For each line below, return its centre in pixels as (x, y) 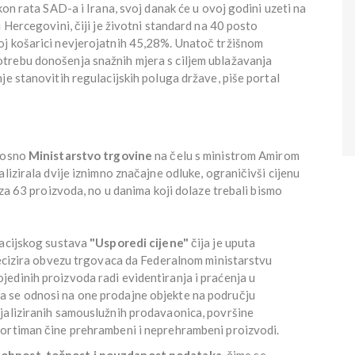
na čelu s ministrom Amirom (226, 155)
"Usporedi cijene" (139, 242)
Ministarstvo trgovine (90, 155)
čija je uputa (222, 242)
